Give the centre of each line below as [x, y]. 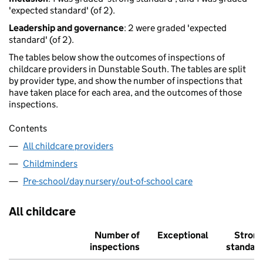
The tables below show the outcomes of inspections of [117, 58]
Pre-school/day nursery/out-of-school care [108, 181]
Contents [28, 129]
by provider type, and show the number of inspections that [126, 81]
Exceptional [183, 235]
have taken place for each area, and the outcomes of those [125, 93]
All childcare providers [68, 146]
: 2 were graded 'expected [175, 28]
